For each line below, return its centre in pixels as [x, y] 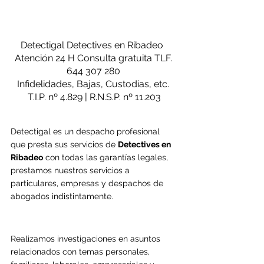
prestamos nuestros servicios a [71, 171]
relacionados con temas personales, [81, 252]
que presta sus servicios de [64, 145]
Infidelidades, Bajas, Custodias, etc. [94, 84]
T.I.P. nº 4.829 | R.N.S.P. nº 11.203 [94, 97]
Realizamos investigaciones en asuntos [87, 239]
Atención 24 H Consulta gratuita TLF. [94, 58]
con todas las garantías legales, [107, 158]
